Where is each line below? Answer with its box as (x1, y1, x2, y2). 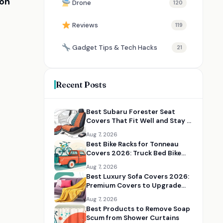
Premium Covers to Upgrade (86, 181, 181, 190)
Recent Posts (56, 79, 107, 90)
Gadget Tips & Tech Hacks (72, 43, 157, 52)
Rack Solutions (86, 158, 135, 166)
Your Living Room (86, 190, 143, 199)
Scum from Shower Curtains (86, 214, 179, 222)
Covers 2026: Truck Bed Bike (86, 149, 181, 157)
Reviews (72, 21, 98, 29)
